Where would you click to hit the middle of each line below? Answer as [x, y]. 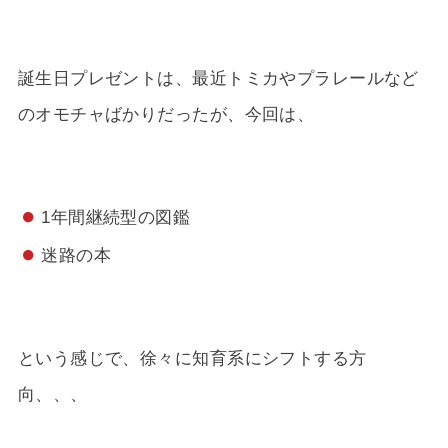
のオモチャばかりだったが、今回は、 [166, 113]
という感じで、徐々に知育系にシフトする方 [192, 357]
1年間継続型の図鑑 [116, 216]
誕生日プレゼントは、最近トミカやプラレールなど [218, 77]
